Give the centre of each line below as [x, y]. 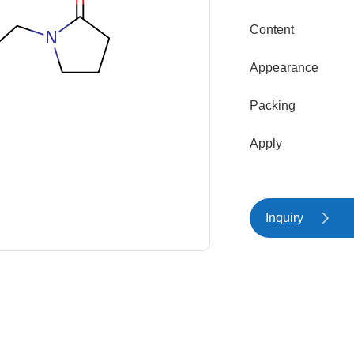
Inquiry [284, 218]
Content [272, 30]
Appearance [284, 68]
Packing [273, 105]
